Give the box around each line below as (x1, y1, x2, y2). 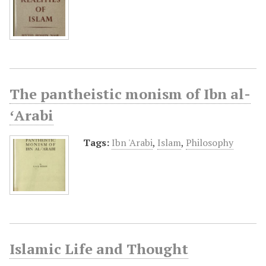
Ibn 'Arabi (112, 135, 153, 149)
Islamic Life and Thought (9, 239, 188, 258)
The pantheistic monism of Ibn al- (9, 84, 251, 103)
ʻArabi (9, 105, 53, 125)
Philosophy (186, 135, 233, 149)
